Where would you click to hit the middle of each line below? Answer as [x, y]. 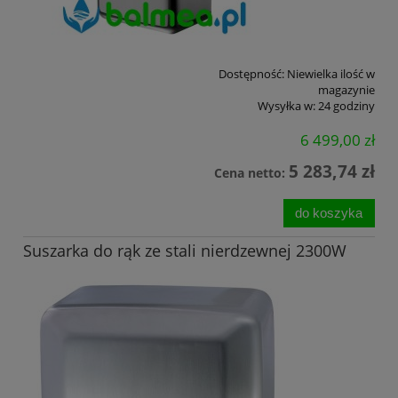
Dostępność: [251, 73]
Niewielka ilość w [331, 73]
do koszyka [329, 212]
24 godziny [346, 105]
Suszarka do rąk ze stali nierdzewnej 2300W [185, 250]
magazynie [346, 89]
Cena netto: [251, 173]
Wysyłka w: [287, 105]
